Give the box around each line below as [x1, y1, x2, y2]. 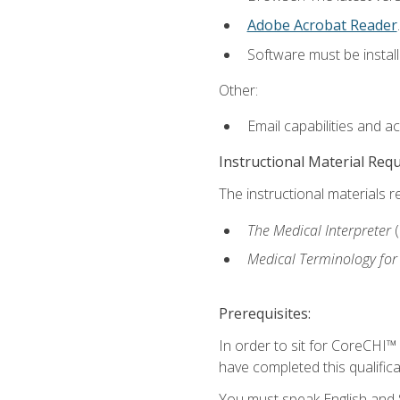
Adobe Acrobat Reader [246, 14, 397, 35]
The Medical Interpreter [246, 220, 395, 240]
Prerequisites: [218, 303, 311, 323]
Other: [218, 79, 258, 100]
